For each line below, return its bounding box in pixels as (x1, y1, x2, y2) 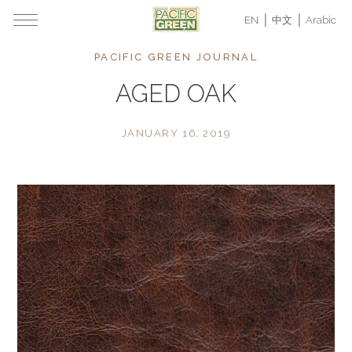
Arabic (306, 14, 336, 26)
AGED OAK (115, 79, 236, 108)
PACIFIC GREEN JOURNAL (93, 51, 258, 63)
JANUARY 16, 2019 (121, 127, 231, 139)
